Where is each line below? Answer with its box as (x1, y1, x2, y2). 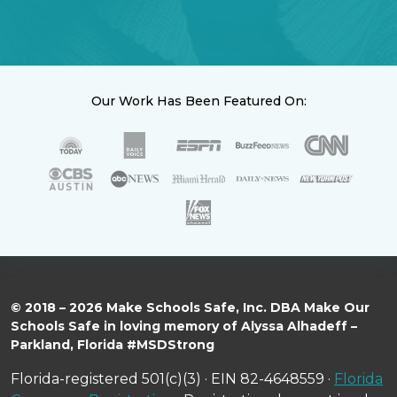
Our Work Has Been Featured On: (90, 93, 307, 109)
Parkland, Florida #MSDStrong (11, 337, 214, 353)
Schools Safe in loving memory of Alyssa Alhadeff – (11, 318, 357, 334)
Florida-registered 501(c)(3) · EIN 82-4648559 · (11, 370, 334, 387)
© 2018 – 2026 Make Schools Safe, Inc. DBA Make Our (11, 300, 370, 315)
